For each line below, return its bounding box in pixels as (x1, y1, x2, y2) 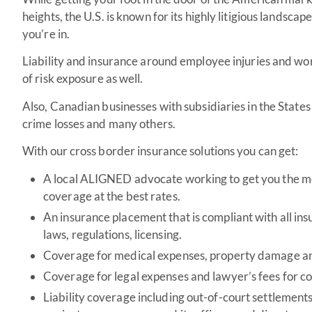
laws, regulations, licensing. (43, 227, 182, 242)
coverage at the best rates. (43, 189, 180, 204)
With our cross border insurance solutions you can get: (22, 143, 299, 159)
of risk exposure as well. (22, 71, 146, 86)
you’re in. (22, 26, 72, 42)
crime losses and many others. (22, 116, 175, 131)
